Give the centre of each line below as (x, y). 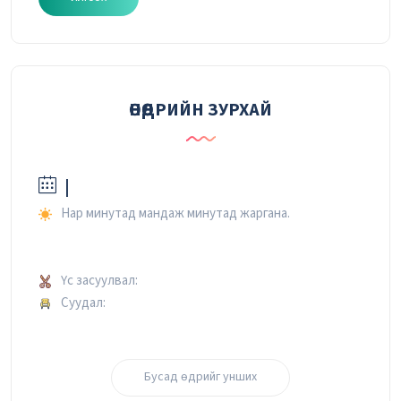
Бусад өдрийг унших (200, 377)
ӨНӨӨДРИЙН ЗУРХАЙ (200, 110)
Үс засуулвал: (99, 280)
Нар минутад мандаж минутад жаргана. (175, 213)
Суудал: (83, 303)
